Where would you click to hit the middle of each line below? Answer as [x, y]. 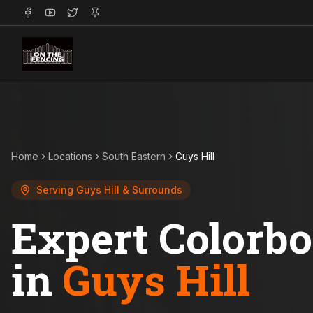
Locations [70, 156]
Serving [56, 190]
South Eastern [134, 156]
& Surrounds [151, 190]
